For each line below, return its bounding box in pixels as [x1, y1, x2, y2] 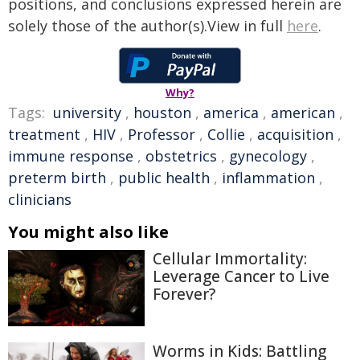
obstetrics [145, 146, 217, 166]
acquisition [257, 125, 333, 144]
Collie [207, 125, 245, 144]
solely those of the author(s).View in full [8, 16, 287, 35]
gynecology [229, 146, 307, 166]
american [271, 103, 335, 122]
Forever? [153, 284, 215, 305]
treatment [8, 125, 80, 144]
